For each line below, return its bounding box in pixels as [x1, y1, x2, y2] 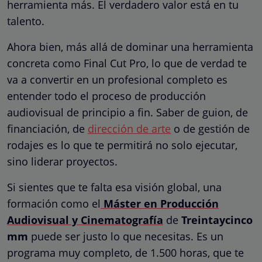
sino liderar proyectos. [7, 154, 118, 168]
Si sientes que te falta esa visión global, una [7, 180, 222, 194]
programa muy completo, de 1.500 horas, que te [7, 245, 244, 260]
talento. [7, 13, 44, 28]
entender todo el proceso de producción [7, 88, 206, 103]
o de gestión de [171, 121, 250, 136]
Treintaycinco [181, 212, 253, 227]
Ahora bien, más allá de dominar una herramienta [7, 39, 253, 54]
